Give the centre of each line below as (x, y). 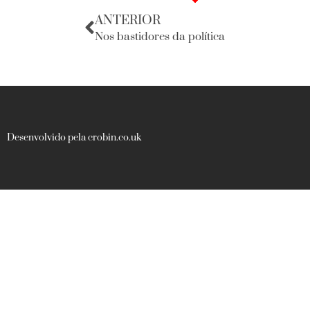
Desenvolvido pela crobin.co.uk (74, 137)
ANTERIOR (128, 21)
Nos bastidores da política (160, 37)
